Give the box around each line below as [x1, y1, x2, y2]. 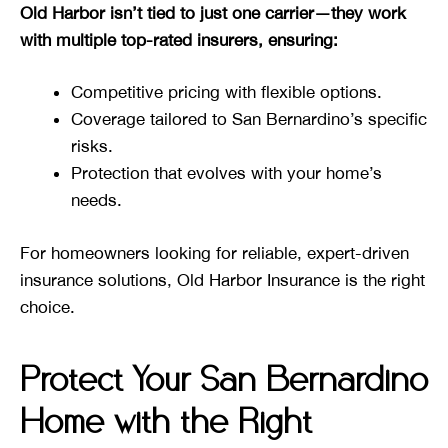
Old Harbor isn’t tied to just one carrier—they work [20, 2, 406, 23]
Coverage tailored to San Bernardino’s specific [71, 109, 427, 130]
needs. [71, 190, 122, 211]
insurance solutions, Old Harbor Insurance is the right [20, 269, 425, 290]
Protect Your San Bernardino [20, 364, 428, 398]
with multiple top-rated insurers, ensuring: [20, 29, 338, 50]
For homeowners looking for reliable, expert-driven [20, 242, 409, 263]
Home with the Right [20, 406, 312, 440]
